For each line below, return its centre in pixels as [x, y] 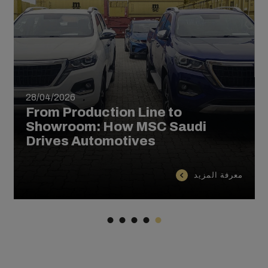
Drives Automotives [90, 141]
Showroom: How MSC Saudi [116, 127]
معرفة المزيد [218, 175]
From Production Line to [103, 112]
